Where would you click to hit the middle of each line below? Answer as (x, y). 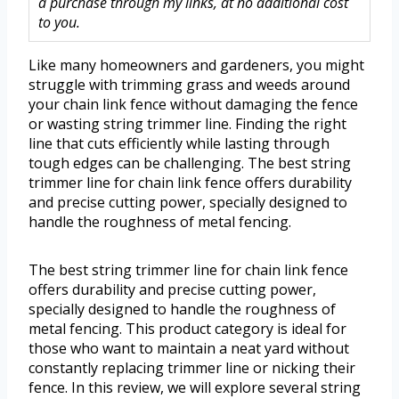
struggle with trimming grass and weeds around (189, 85)
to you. (59, 23)
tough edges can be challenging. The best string (190, 163)
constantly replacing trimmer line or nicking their (192, 368)
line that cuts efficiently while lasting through (179, 144)
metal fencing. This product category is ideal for (187, 329)
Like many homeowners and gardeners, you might (196, 65)
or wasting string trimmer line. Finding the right (187, 124)
